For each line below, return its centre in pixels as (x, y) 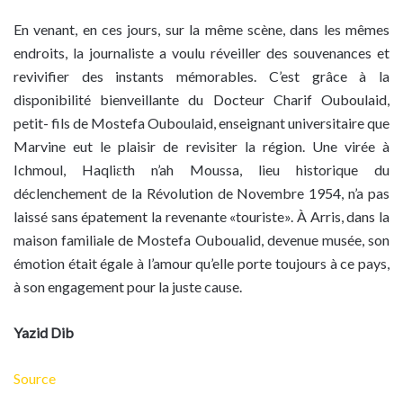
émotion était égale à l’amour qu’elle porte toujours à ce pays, (201, 264)
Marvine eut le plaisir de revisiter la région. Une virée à (201, 147)
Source (35, 379)
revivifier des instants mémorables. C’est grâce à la (201, 76)
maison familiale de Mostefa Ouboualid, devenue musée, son (201, 240)
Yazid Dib (44, 333)
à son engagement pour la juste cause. (128, 287)
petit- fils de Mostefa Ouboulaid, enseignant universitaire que (201, 123)
